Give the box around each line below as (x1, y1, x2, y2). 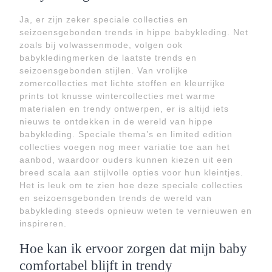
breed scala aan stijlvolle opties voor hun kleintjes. (19, 168, 243, 177)
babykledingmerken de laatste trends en (19, 53, 197, 63)
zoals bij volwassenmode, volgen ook (19, 40, 183, 50)
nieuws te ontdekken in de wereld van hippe (19, 117, 213, 126)
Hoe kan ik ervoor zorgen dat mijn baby (19, 240, 247, 256)
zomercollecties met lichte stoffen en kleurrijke (19, 78, 225, 88)
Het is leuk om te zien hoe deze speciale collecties (19, 180, 243, 190)
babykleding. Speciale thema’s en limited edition (19, 129, 233, 139)
